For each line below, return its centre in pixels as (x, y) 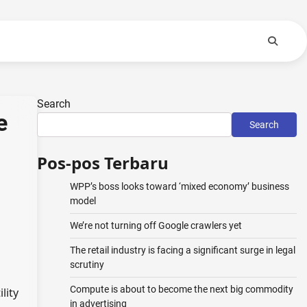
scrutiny (87, 265)
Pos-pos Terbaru (102, 163)
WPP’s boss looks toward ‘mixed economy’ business (179, 186)
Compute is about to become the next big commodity (181, 289)
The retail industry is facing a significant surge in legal (182, 250)
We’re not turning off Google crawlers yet (156, 225)
